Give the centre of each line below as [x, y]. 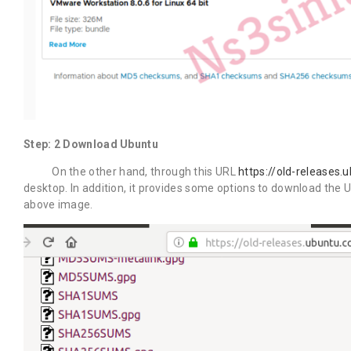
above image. [58, 204]
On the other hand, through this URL [131, 171]
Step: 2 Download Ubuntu [91, 144]
